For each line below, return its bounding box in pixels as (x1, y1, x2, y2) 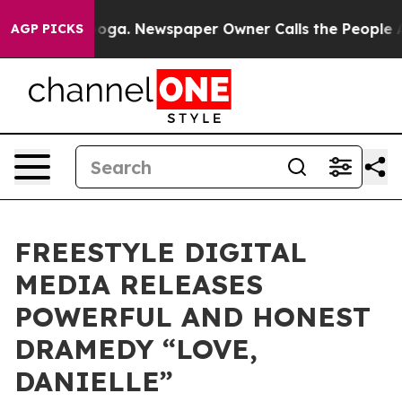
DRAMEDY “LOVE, (14, 332, 258, 366)
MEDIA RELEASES (14, 267, 263, 301)
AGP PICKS (11, 21, 83, 37)
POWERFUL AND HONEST (14, 300, 371, 334)
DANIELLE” (14, 364, 173, 398)
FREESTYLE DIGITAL (14, 235, 307, 269)
